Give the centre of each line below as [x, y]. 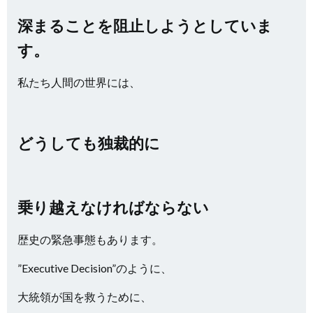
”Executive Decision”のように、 [95, 268]
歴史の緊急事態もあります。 [90, 239]
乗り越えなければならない [113, 207]
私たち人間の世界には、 [79, 82]
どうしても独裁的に [89, 143]
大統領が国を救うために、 [85, 297]
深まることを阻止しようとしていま [145, 26]
